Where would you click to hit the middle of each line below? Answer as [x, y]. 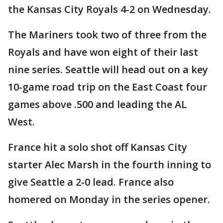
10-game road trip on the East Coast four [108, 87]
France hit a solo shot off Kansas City [98, 147]
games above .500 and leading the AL [97, 105]
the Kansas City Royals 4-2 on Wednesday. [110, 9]
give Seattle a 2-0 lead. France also [91, 182]
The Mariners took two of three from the [107, 35]
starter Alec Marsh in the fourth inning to [110, 165]
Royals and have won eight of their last [103, 52]
